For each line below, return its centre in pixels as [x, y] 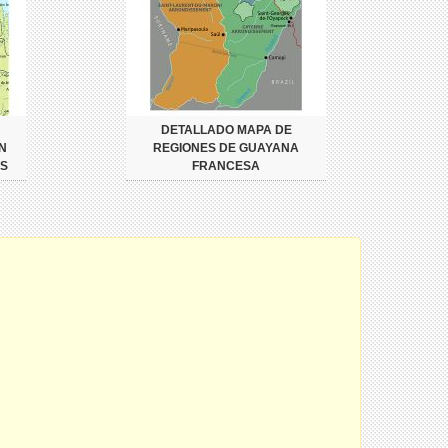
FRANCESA [226, 166]
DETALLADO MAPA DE [226, 130]
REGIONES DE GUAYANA [226, 148]
